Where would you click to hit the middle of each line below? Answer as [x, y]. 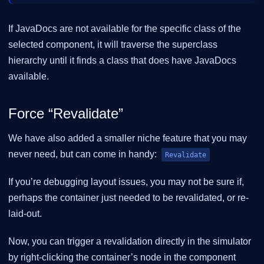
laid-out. [25, 214]
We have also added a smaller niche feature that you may [128, 138]
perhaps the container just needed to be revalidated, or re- [128, 198]
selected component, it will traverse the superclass [113, 45]
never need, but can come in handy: [84, 154]
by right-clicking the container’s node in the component [122, 258]
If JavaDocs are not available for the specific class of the [125, 29]
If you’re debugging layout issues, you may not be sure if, [126, 182]
